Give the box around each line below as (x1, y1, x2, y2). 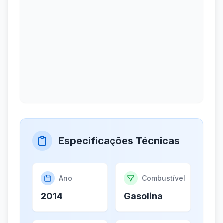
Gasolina (124, 191, 163, 202)
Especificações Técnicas (58, 135, 180, 147)
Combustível (142, 174, 185, 183)
